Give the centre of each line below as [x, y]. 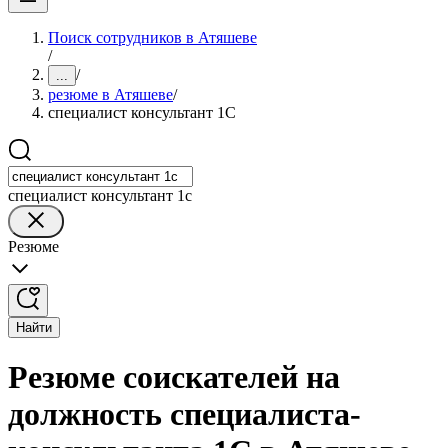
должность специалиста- [184, 414]
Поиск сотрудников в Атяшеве [152, 37]
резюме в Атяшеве [110, 94]
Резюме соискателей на [174, 377]
